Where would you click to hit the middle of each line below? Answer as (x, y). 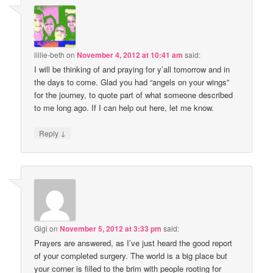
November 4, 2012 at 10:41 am (130, 55)
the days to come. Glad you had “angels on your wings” (132, 82)
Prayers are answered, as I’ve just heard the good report (133, 243)
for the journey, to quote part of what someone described (134, 94)
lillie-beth (50, 54)
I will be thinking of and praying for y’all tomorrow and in (132, 69)
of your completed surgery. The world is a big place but (131, 256)
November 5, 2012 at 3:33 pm (111, 229)
